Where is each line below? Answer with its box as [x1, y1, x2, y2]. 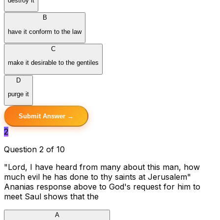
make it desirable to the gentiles [8, 59, 99, 67]
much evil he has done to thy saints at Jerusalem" [4, 172, 191, 182]
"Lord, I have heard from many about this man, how [4, 162, 200, 172]
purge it [8, 90, 29, 98]
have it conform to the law [8, 27, 82, 35]
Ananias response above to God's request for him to [4, 182, 200, 192]
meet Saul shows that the [4, 192, 99, 202]
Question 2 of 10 [4, 144, 65, 155]
